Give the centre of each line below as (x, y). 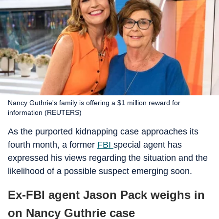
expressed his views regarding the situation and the (108, 158)
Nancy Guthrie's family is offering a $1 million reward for (94, 103)
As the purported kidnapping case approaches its (103, 131)
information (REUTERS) (45, 112)
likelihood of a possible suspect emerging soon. (100, 171)
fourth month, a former (53, 145)
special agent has (148, 145)
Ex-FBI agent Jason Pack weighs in (106, 195)
